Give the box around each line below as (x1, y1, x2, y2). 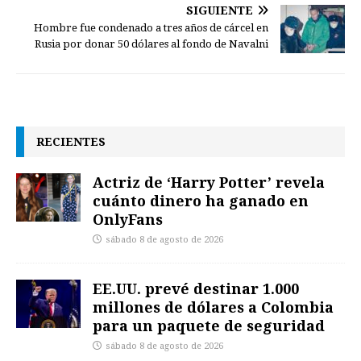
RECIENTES (36, 133, 106, 149)
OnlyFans (93, 209, 163, 229)
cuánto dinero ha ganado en (93, 190, 309, 210)
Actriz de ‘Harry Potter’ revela (93, 172, 325, 192)
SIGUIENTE (186, 3, 253, 17)
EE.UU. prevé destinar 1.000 (93, 278, 299, 298)
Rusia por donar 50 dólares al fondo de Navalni (35, 37, 268, 50)
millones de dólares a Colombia (93, 297, 334, 317)
